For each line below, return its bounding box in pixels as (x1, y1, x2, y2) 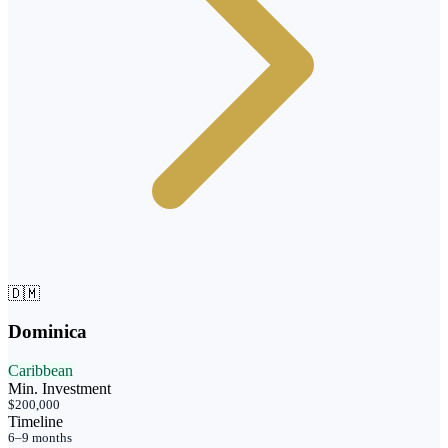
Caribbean (8, 362, 73, 380)
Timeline (8, 413, 63, 431)
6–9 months (8, 431, 72, 446)
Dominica (8, 321, 87, 343)
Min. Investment (8, 380, 111, 398)
